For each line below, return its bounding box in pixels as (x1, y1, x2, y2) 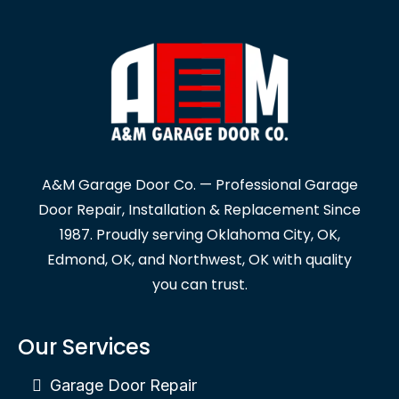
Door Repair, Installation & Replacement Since (38, 199, 361, 221)
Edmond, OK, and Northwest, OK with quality (47, 249, 352, 271)
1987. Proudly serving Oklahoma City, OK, (59, 224, 340, 246)
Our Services (18, 332, 151, 362)
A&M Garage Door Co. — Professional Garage (41, 175, 358, 196)
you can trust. (151, 274, 248, 296)
